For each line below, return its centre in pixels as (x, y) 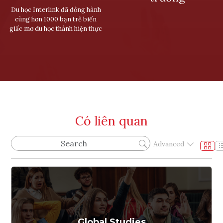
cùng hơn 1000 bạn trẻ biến (56, 19)
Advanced (169, 144)
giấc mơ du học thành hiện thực (56, 28)
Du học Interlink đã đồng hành (56, 9)
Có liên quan (111, 121)
